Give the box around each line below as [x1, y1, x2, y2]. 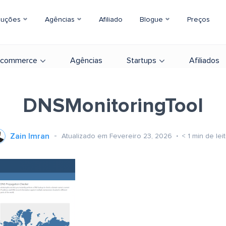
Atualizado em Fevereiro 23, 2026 [61, 132, 174, 140]
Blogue [140, 16, 165, 23]
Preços [187, 16, 210, 23]
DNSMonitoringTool [23, 96, 203, 116]
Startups [127, 56, 156, 65]
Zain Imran [10, 132, 49, 140]
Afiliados [189, 56, 219, 65]
